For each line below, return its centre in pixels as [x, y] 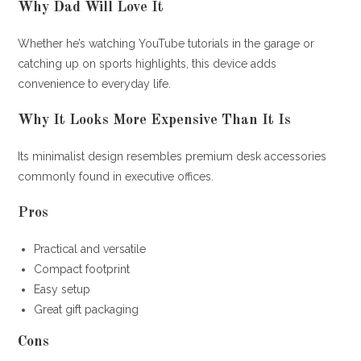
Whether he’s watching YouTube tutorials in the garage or [166, 43]
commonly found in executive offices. [116, 176]
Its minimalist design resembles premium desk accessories [172, 156]
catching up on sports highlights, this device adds [147, 63]
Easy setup [62, 289]
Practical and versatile [90, 249]
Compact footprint [82, 269]
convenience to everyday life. [95, 83]
